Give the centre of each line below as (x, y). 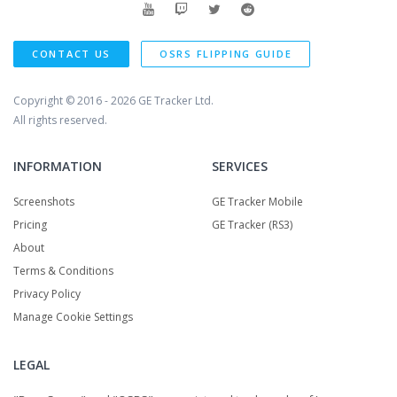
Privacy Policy (47, 293)
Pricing (30, 224)
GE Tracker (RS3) (252, 224)
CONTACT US (71, 53)
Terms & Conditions (63, 270)
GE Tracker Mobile (257, 201)
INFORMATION (58, 166)
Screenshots (44, 201)
